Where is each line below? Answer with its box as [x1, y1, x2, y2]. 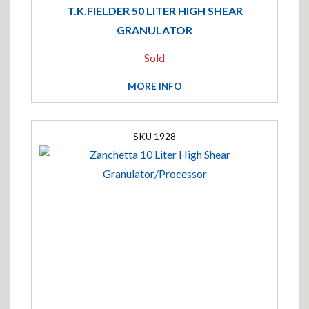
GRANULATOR [117, 23, 192, 37]
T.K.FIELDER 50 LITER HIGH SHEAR [66, 4, 243, 17]
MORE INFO [127, 81, 182, 92]
